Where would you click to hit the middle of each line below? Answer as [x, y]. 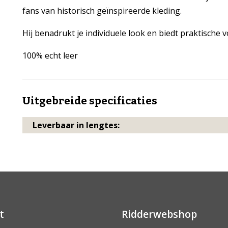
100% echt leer [50, 55]
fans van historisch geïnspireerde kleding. [102, 11]
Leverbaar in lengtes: [76, 125]
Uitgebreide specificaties [90, 101]
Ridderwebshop [159, 214]
